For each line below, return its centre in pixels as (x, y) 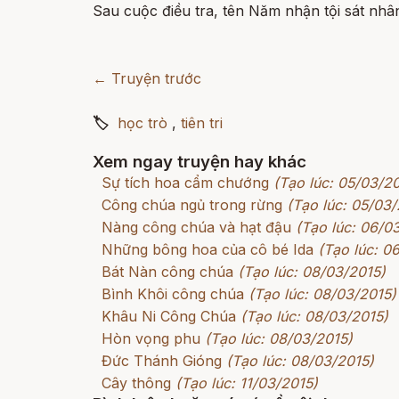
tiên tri (202, 123)
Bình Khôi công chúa (173, 294)
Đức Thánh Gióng (162, 361)
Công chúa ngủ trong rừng (192, 205)
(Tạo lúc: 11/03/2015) (247, 383)
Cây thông (136, 383)
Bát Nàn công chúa (167, 272)
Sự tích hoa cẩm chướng (185, 183)
